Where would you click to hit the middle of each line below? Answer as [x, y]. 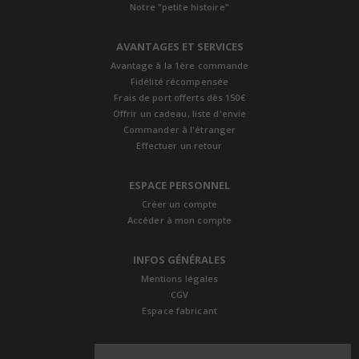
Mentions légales [179, 278]
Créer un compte [179, 204]
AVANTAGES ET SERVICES [179, 46]
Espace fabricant [179, 310]
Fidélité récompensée [179, 81]
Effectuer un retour [179, 145]
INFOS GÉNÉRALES [179, 259]
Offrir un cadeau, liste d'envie [179, 113]
